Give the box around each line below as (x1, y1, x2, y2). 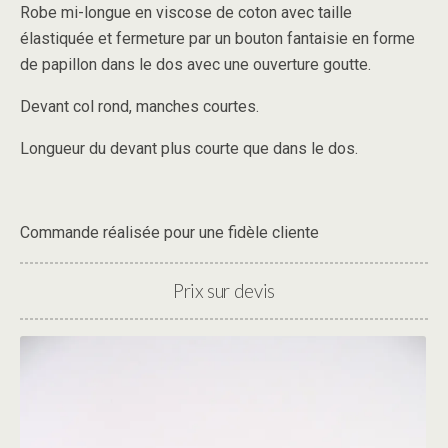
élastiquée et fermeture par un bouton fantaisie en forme (20, 29, 415, 48)
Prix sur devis (173, 280, 275, 302)
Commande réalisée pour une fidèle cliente (20, 223, 319, 242)
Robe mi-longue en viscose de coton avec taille (20, 3, 352, 22)
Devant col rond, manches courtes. (20, 97, 259, 116)
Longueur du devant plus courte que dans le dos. (20, 139, 358, 158)
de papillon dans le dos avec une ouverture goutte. (20, 55, 371, 74)
